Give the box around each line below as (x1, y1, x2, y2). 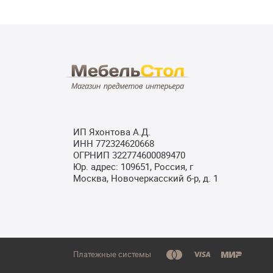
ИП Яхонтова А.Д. (73, 126, 151, 138)
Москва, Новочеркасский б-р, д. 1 (73, 172, 218, 185)
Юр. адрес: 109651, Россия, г (73, 160, 193, 173)
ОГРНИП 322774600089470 (73, 149, 185, 161)
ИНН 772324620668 (73, 137, 154, 150)
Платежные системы (73, 249, 151, 260)
